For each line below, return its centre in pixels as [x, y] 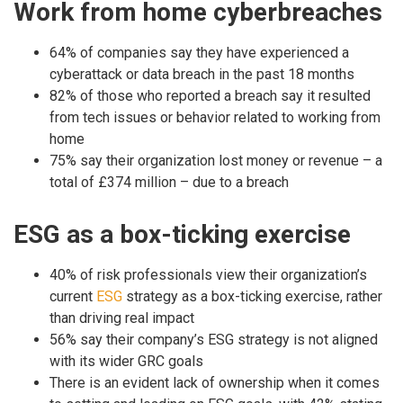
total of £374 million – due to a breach [169, 183]
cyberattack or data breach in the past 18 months [202, 75]
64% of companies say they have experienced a [199, 53]
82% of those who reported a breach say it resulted [210, 96]
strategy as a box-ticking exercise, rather [252, 297]
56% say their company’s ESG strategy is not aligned [214, 340]
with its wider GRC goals [126, 362]
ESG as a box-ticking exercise [182, 234]
